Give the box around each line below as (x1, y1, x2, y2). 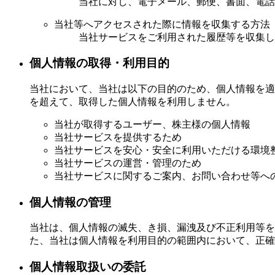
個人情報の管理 (29, 195, 111, 209)
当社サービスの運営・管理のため (54, 158, 201, 169)
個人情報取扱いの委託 (29, 260, 146, 274)
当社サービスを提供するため (54, 132, 182, 143)
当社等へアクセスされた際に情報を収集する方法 (54, 18, 270, 29)
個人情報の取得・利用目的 (29, 56, 169, 70)
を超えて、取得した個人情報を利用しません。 (29, 96, 236, 107)
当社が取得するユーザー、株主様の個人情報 (54, 119, 250, 130)
